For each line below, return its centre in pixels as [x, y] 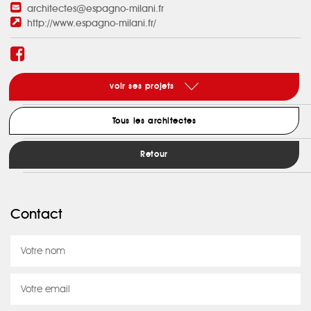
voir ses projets [144, 87]
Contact [36, 215]
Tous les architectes [154, 121]
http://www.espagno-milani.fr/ [92, 24]
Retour [154, 155]
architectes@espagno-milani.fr [95, 9]
